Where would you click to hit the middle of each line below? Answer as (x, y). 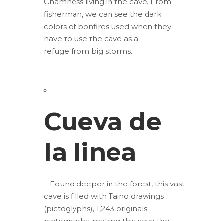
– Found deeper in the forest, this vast (114, 184)
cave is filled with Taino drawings (104, 196)
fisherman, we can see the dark (103, 14)
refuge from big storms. (88, 51)
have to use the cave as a (91, 39)
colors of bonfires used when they (108, 26)
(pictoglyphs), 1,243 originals (95, 208)
